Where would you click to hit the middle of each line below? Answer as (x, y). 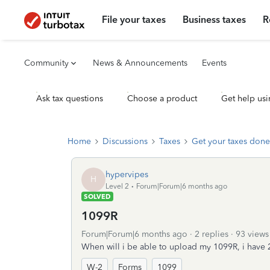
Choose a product (162, 99)
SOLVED (97, 196)
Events (214, 63)
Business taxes (215, 20)
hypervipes (127, 174)
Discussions (125, 141)
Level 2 (117, 186)
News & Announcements (140, 63)
